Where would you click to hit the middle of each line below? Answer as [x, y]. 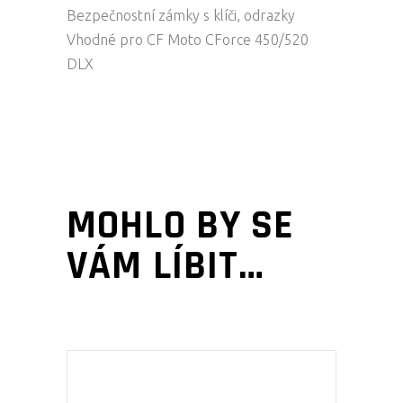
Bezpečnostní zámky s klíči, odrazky [181, 15]
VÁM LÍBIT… [166, 266]
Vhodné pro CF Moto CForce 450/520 [188, 39]
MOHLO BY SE [181, 225]
